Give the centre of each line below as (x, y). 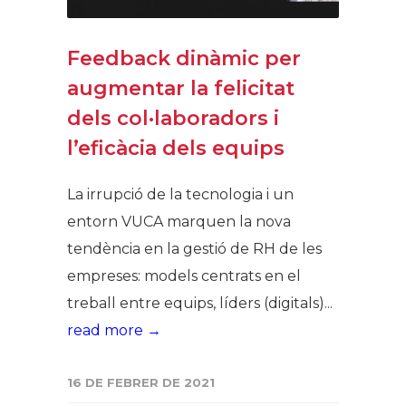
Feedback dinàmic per (184, 58)
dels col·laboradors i (173, 118)
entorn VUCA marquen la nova (179, 221)
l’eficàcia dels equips (176, 148)
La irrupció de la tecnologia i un (180, 194)
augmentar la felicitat (181, 88)
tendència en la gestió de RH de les (194, 248)
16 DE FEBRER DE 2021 (141, 382)
